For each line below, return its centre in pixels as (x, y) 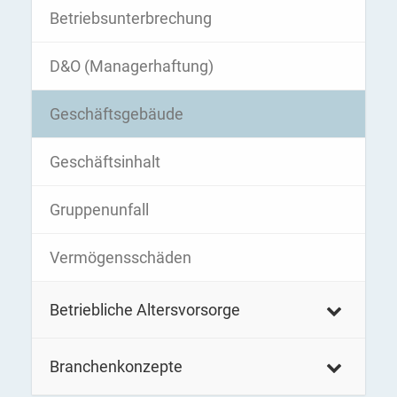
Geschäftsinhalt (105, 162)
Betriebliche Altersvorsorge (145, 310)
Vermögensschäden (121, 257)
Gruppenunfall (99, 210)
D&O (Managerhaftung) (132, 66)
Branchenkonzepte (116, 366)
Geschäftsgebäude (117, 114)
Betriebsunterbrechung (131, 18)
